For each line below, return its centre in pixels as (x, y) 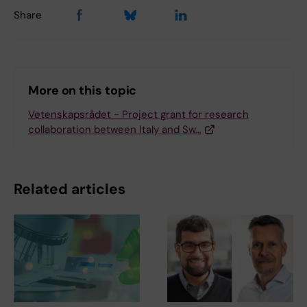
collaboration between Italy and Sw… (114, 129)
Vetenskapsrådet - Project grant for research (138, 114)
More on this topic (83, 90)
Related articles (70, 189)
